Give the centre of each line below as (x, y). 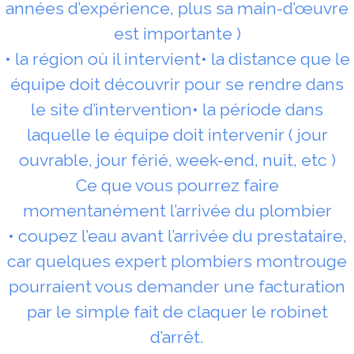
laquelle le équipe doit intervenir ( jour (177, 134)
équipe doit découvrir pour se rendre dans (177, 84)
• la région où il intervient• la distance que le (177, 58)
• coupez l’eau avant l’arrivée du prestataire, (177, 235)
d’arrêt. (177, 337)
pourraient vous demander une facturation (177, 286)
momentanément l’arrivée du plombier (177, 210)
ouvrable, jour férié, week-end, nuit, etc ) (177, 160)
